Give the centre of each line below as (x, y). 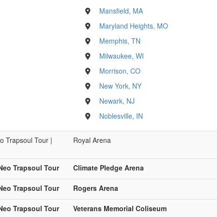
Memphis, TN (120, 40)
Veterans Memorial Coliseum (120, 208)
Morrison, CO (120, 70)
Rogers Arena (96, 188)
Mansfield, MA (121, 10)
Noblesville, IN (121, 116)
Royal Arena (92, 140)
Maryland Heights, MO (134, 25)
